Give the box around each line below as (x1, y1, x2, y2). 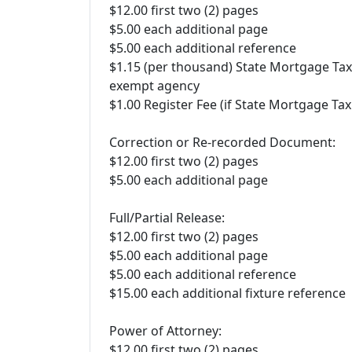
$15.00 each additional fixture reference (109, 284, 346, 302)
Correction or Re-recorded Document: (109, 134, 335, 151)
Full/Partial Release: (109, 209, 225, 226)
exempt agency (109, 77, 200, 94)
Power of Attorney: (109, 322, 222, 339)
